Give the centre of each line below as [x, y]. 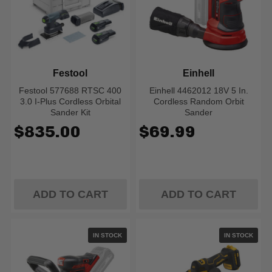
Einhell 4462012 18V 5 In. [199, 90]
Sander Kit [70, 112]
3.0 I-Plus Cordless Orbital [70, 101]
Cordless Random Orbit [199, 101]
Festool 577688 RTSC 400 [70, 90]
